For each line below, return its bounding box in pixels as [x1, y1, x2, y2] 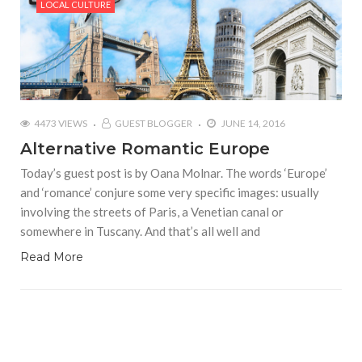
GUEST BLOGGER [115, 117, 192, 130]
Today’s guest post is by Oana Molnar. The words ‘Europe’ [20, 166, 327, 181]
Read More [20, 250, 83, 265]
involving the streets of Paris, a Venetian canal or [20, 204, 284, 220]
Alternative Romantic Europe [20, 139, 271, 159]
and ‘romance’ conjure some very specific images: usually [20, 185, 319, 200]
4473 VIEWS [34, 117, 87, 130]
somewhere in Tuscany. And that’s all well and [20, 224, 260, 239]
